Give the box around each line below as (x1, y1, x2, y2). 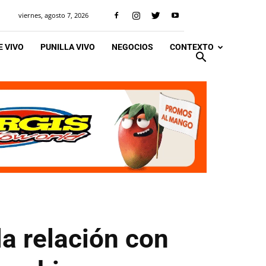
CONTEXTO (170, 42, 214, 52)
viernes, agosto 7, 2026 (18, 11, 88, 20)
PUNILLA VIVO (40, 42, 95, 52)
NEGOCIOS (112, 42, 153, 52)
